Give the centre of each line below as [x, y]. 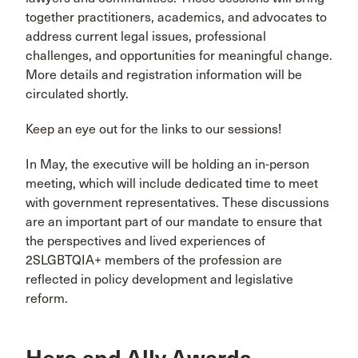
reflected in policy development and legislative [159, 279]
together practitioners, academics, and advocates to [176, 17]
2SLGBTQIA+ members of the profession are [154, 260]
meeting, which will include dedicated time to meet [172, 183]
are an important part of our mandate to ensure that [174, 222]
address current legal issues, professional [146, 36]
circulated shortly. [77, 94]
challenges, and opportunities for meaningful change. [179, 56]
